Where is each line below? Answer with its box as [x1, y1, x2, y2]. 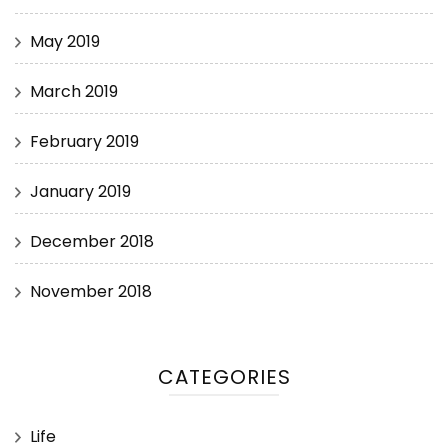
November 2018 [30, 279, 152, 303]
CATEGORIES [157, 362, 291, 391]
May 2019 [30, 29, 100, 53]
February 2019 [30, 129, 139, 153]
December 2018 [30, 229, 154, 253]
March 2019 [30, 79, 118, 103]
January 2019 [30, 179, 131, 203]
